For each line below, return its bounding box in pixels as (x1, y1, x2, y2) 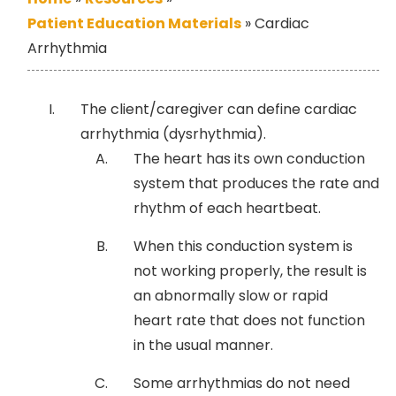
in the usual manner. (133, 334, 273, 355)
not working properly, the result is (133, 260, 367, 281)
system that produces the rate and (133, 172, 379, 194)
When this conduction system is (133, 235, 353, 256)
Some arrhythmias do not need (133, 372, 350, 393)
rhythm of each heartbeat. (133, 197, 321, 218)
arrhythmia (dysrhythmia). (80, 123, 266, 144)
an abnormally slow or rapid (133, 285, 328, 306)
